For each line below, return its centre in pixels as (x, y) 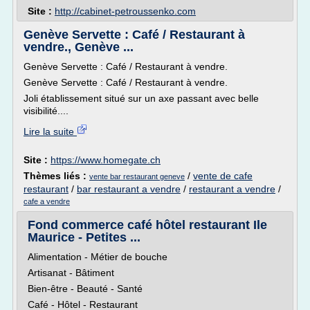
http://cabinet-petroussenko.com (125, 11)
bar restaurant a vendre (129, 189)
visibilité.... (46, 111)
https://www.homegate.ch (106, 160)
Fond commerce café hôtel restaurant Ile (147, 225)
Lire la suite (50, 131)
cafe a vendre (47, 201)
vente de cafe (223, 176)
